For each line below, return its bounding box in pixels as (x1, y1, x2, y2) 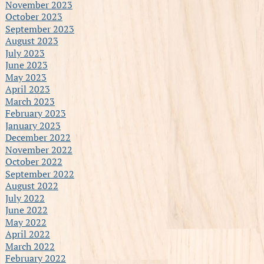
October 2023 (5, 9, 62, 23)
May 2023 (5, 70, 47, 84)
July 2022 (5, 191, 45, 204)
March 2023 (5, 94, 55, 108)
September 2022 (5, 167, 74, 180)
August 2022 (5, 179, 58, 192)
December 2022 (5, 130, 71, 144)
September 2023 (5, 22, 74, 35)
